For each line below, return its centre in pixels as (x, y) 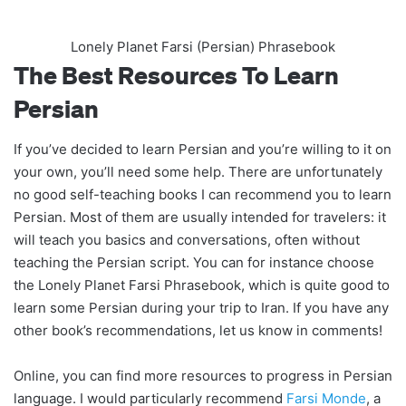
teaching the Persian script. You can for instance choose (194, 262)
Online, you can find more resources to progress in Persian (203, 375)
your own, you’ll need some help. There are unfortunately (198, 171)
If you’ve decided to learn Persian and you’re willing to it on (203, 149)
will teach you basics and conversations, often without (187, 239)
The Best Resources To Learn (176, 75)
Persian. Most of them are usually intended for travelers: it (200, 217)
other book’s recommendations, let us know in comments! (198, 330)
